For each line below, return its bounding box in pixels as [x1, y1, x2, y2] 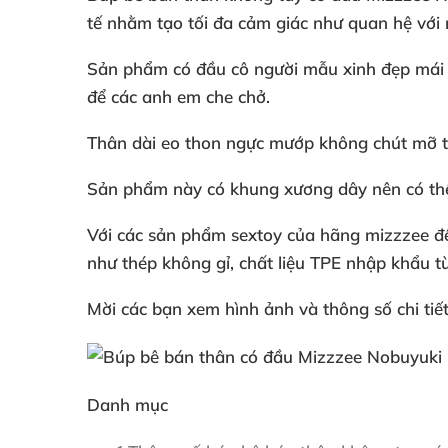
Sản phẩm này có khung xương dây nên [87, 178, 406, 199]
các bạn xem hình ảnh [121, 298, 299, 319]
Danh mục [87, 394, 168, 415]
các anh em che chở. [111, 86, 270, 107]
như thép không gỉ [87, 252, 230, 273]
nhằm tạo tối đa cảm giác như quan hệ [107, 12, 417, 33]
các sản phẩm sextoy [117, 224, 287, 245]
